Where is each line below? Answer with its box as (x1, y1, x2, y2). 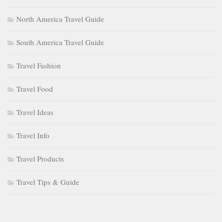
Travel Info (16, 130, 50, 141)
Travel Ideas (16, 107, 54, 117)
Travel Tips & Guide (16, 177, 79, 187)
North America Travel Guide (16, 14, 104, 24)
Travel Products (16, 154, 64, 164)
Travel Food (16, 84, 53, 94)
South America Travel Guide (16, 37, 104, 48)
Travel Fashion (16, 60, 61, 71)
